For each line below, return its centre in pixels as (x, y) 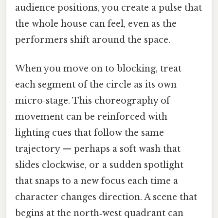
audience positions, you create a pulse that (109, 8)
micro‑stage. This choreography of (92, 100)
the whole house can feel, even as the (96, 24)
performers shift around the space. (93, 40)
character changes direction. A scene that (106, 197)
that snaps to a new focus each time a (97, 181)
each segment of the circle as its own (96, 84)
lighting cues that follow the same (90, 133)
